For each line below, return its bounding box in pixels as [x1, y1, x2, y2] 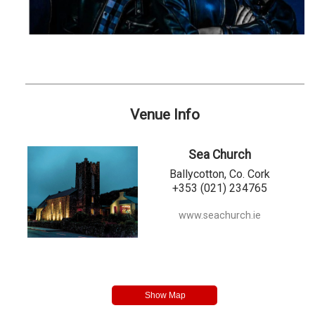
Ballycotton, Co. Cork [169, 167, 271, 181]
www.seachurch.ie [179, 210, 262, 222]
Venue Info [129, 105, 200, 123]
